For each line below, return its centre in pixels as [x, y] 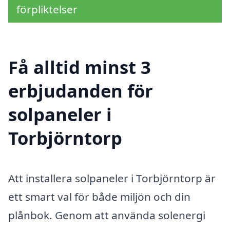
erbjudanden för [81, 91]
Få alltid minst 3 [80, 67]
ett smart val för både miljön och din [99, 197]
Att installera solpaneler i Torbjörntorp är [112, 178]
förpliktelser [47, 9]
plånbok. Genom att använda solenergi [107, 215]
